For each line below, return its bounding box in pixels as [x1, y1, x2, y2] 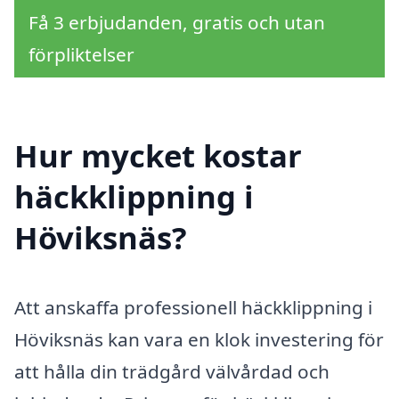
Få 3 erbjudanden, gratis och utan [28, 9, 325, 35]
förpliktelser [28, 41, 134, 67]
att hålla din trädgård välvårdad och [14, 358, 330, 384]
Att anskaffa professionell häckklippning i [14, 294, 372, 320]
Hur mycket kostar [14, 134, 302, 176]
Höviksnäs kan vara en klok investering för [14, 326, 384, 352]
